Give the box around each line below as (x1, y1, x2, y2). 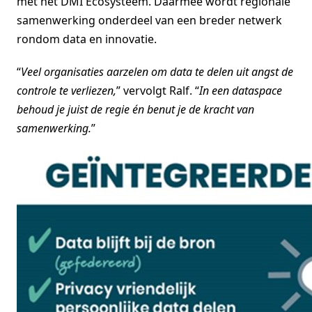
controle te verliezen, (17, 82, 116, 98)
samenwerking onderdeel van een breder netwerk (17, 12, 282, 28)
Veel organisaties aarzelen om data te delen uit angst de (21, 63, 293, 79)
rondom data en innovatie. (17, 31, 157, 47)
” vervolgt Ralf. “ (116, 82, 199, 98)
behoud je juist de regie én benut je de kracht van (17, 101, 254, 117)
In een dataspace (199, 82, 282, 98)
